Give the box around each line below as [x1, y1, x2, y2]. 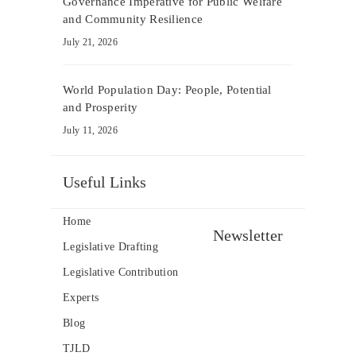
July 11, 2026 [63, 124, 118, 136]
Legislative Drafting [63, 241, 158, 253]
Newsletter [212, 226, 283, 244]
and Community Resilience [63, 11, 203, 25]
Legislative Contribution [63, 266, 179, 279]
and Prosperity [63, 99, 138, 114]
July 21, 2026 [63, 36, 118, 48]
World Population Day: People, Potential [63, 82, 272, 96]
